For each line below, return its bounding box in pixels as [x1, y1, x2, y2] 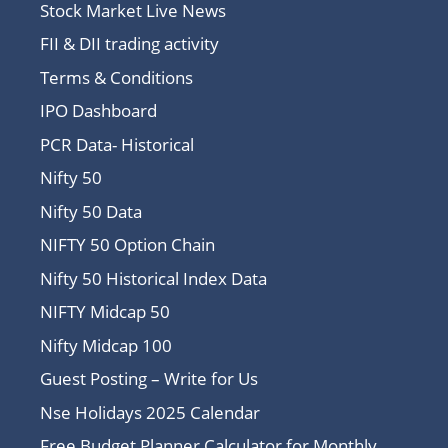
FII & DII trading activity [40, 32, 219, 56]
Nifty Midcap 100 [40, 333, 172, 357]
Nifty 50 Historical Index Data [40, 266, 267, 290]
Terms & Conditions [40, 65, 193, 89]
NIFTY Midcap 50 [40, 300, 170, 324]
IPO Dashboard [40, 99, 157, 123]
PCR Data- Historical [40, 132, 194, 156]
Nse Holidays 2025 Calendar [40, 400, 260, 424]
